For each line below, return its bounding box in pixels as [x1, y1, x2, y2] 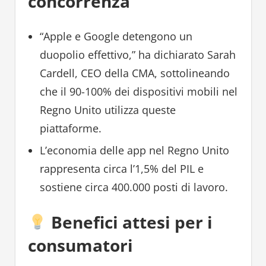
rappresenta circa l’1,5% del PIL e [39, 161, 204, 176]
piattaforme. [39, 121, 102, 136]
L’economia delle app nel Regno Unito [39, 143, 229, 158]
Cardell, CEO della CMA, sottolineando [39, 66, 230, 81]
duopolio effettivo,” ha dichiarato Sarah [39, 47, 236, 62]
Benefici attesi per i [50, 211, 213, 234]
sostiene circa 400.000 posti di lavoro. [39, 180, 228, 195]
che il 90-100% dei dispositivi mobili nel [39, 84, 237, 99]
